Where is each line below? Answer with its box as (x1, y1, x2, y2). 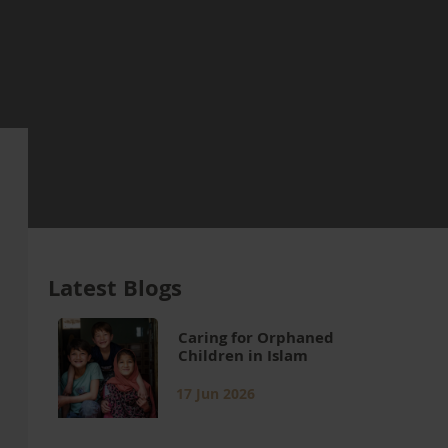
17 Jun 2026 (176, 384, 255, 403)
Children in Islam (178, 345, 312, 366)
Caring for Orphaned (178, 327, 334, 348)
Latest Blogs (48, 272, 182, 303)
